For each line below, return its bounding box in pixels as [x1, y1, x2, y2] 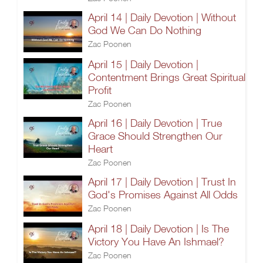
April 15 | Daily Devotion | [88, 58, 198, 70]
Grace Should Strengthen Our [88, 130, 222, 142]
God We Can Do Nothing [88, 24, 201, 36]
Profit [88, 84, 112, 96]
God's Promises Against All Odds [88, 188, 238, 201]
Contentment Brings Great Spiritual [88, 71, 245, 83]
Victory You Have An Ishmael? [88, 235, 224, 248]
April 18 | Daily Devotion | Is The [88, 222, 229, 235]
